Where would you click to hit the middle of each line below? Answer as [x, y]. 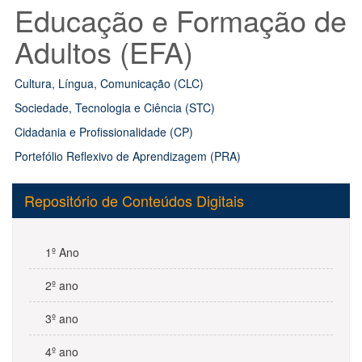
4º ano [62, 351]
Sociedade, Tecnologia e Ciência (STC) [115, 107]
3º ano [62, 318]
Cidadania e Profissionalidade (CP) [104, 132]
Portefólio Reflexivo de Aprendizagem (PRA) [128, 156]
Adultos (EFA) [104, 51]
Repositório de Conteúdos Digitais [134, 200]
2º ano [62, 285]
